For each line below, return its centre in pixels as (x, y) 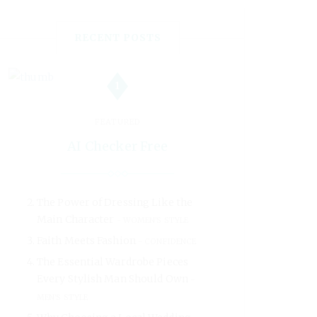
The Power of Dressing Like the (115, 203)
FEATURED (117, 122)
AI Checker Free (117, 146)
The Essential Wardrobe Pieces (113, 262)
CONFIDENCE (171, 242)
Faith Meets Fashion (86, 241)
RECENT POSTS (117, 38)
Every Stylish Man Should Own (113, 279)
